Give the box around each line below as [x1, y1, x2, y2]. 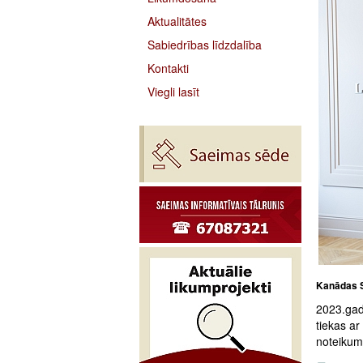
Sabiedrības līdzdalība [147, 36, 262, 53]
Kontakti [147, 60, 189, 76]
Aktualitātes [147, 13, 207, 29]
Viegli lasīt [147, 83, 199, 100]
